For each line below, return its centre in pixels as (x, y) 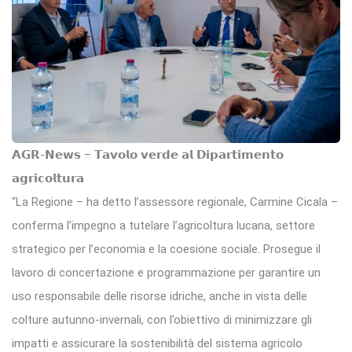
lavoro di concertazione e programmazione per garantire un (166, 273)
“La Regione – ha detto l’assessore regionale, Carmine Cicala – (175, 202)
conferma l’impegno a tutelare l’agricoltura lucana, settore (163, 226)
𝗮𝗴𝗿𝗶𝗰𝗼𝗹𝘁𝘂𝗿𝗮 (48, 179)
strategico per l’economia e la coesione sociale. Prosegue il (166, 249)
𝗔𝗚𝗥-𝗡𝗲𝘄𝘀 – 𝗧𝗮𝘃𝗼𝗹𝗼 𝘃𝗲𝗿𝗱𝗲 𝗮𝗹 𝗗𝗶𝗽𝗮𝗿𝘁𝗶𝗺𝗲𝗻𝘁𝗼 (148, 155)
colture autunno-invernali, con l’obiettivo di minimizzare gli (162, 320)
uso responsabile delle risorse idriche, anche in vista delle (159, 297)
